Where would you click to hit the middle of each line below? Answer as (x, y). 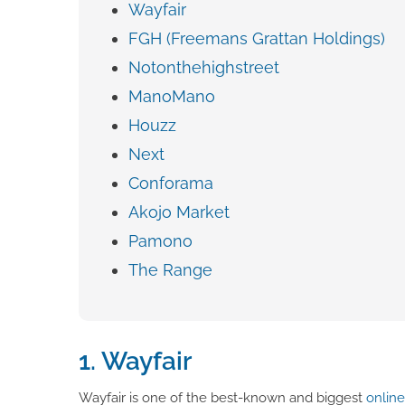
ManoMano (172, 96)
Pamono (160, 240)
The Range (170, 269)
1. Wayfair (135, 361)
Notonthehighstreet (204, 67)
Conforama (171, 183)
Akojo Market (179, 212)
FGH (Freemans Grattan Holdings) (257, 38)
